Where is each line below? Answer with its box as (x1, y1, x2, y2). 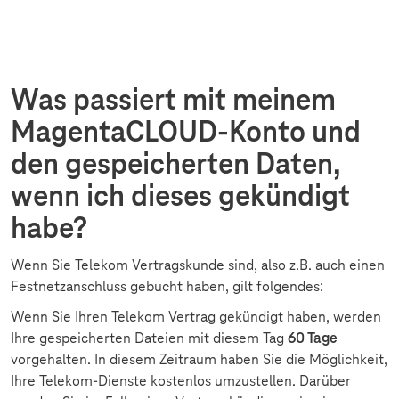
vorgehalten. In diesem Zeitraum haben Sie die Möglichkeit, (11, 350, 387, 369)
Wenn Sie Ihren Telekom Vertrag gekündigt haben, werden (11, 307, 381, 326)
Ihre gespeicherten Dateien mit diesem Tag (11, 329, 288, 347)
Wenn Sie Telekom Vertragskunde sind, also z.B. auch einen (11, 256, 385, 274)
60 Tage (288, 329, 338, 347)
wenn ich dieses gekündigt (11, 177, 350, 214)
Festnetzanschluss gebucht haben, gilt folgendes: (11, 277, 323, 296)
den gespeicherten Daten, (11, 145, 340, 182)
